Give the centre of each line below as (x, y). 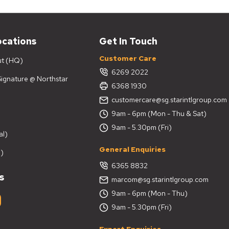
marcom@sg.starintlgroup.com (160, 179)
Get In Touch (129, 41)
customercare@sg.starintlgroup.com (169, 99)
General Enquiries (133, 149)
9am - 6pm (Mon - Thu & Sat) (159, 113)
